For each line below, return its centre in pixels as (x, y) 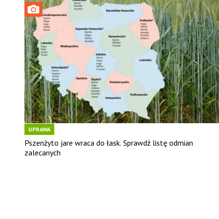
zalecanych (42, 152)
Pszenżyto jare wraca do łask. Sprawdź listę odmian (109, 142)
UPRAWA (39, 129)
